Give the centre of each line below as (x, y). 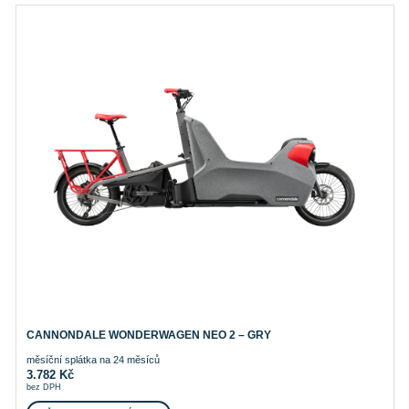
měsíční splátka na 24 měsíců (93, 360)
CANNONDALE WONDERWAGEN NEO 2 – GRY (148, 336)
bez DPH (43, 388)
